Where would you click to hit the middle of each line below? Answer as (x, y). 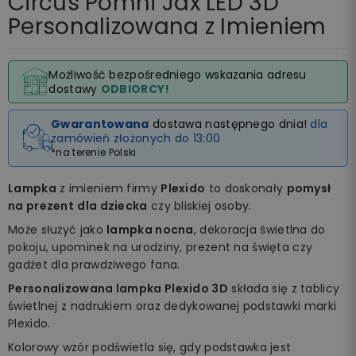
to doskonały (246, 188)
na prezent (41, 205)
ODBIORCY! (135, 89)
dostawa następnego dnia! (230, 124)
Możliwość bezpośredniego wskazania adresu (178, 74)
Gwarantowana (100, 124)
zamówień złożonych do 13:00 (136, 138)
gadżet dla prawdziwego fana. (94, 264)
